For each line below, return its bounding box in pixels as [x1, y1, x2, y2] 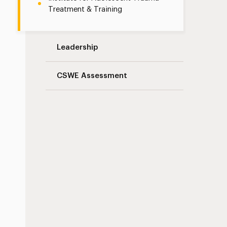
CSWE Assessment [57, 72, 128, 80]
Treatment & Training [48, 6, 123, 13]
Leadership [57, 44, 98, 51]
